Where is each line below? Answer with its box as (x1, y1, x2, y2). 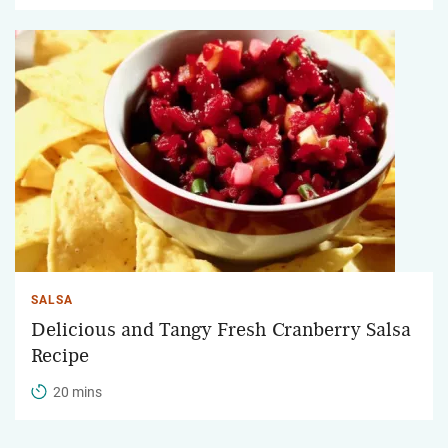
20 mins (53, 383, 102, 400)
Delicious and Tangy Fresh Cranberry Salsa (31, 319, 411, 340)
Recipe (31, 345, 89, 366)
